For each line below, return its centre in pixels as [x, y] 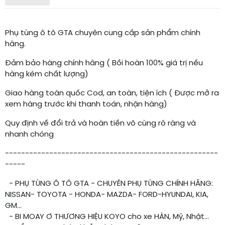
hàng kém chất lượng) [47, 74]
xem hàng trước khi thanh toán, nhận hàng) [86, 104]
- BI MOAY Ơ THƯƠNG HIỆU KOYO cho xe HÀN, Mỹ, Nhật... [107, 217]
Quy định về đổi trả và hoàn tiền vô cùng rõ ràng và [100, 124]
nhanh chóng [29, 135]
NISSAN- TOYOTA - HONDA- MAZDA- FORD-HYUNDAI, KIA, [107, 195]
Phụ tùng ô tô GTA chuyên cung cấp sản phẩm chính [103, 33]
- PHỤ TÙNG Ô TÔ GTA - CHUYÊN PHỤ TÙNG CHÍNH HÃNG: [109, 184]
